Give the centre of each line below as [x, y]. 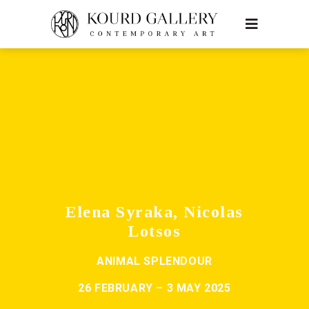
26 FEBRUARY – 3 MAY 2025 [154, 288]
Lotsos [154, 231]
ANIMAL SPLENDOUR [154, 261]
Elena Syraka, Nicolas [154, 212]
